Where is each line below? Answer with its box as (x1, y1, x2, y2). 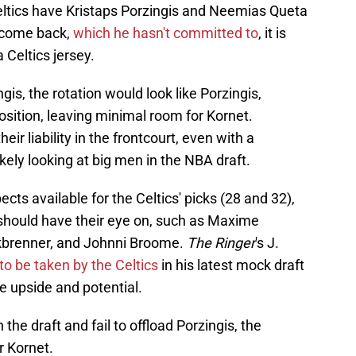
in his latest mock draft (158, 257, 304, 274)
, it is (258, 25, 286, 42)
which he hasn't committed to (73, 25, 258, 42)
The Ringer (187, 234, 255, 252)
